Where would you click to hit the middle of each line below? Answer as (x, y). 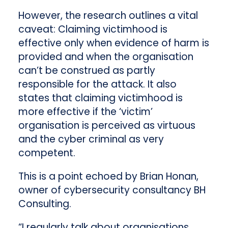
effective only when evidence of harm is (113, 43)
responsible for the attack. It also (97, 84)
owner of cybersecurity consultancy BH (112, 190)
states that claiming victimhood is (100, 98)
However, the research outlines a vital (108, 15)
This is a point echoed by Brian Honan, (108, 176)
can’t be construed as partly (87, 70)
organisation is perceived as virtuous (107, 125)
